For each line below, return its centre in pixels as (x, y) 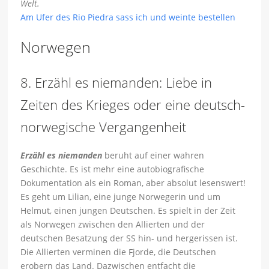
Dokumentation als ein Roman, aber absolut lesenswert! (133, 183)
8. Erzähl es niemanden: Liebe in (116, 83)
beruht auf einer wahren (153, 156)
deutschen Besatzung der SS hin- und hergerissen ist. (129, 238)
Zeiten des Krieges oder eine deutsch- (133, 105)
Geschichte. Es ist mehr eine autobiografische (113, 169)
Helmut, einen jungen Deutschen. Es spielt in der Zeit (128, 211)
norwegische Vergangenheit (104, 127)
